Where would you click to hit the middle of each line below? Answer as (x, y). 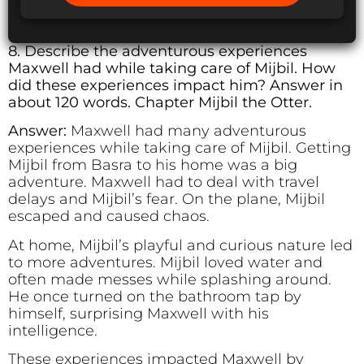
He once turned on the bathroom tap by (155, 296)
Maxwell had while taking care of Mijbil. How (172, 69)
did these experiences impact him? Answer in (175, 86)
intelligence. (53, 330)
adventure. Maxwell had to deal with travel (164, 182)
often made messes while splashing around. (170, 279)
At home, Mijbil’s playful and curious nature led (180, 245)
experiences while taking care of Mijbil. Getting (180, 148)
